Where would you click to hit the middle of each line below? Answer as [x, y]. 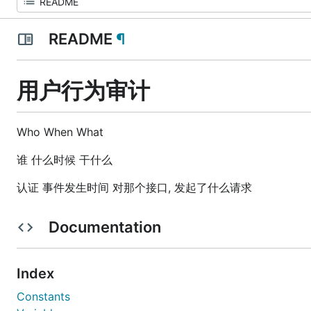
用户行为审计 [83, 91]
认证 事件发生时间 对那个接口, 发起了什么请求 [134, 187]
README [80, 39]
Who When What [60, 132]
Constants [43, 296]
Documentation [104, 227]
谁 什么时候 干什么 [65, 159]
